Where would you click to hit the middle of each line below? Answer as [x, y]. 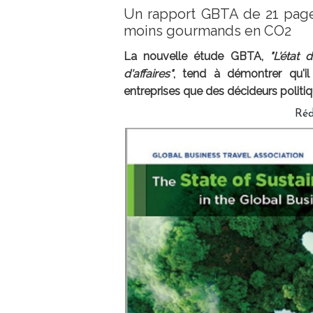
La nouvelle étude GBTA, [197, 57]
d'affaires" [148, 74]
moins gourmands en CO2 [208, 31]
